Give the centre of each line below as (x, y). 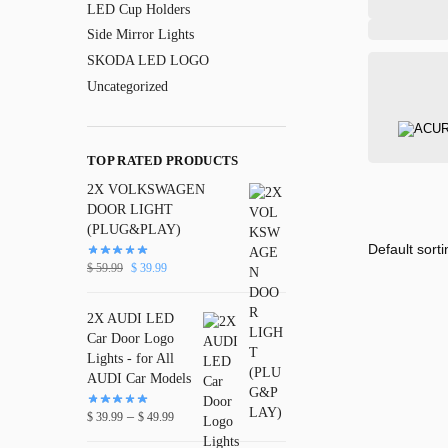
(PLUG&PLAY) (134, 229)
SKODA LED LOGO (148, 60)
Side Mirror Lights (140, 35)
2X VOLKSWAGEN (146, 189)
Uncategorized (127, 86)
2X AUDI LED (130, 318)
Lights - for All (130, 358)
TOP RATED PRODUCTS (163, 161)
